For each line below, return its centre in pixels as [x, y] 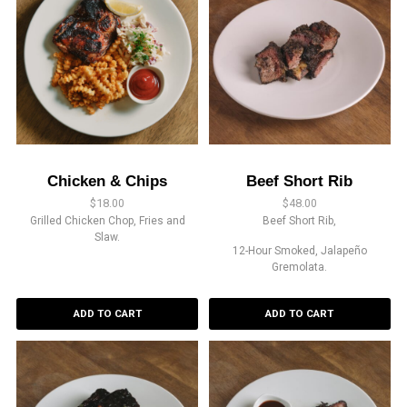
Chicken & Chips [108, 181]
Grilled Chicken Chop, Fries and [107, 221]
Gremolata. [300, 268]
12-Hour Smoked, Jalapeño [299, 251]
